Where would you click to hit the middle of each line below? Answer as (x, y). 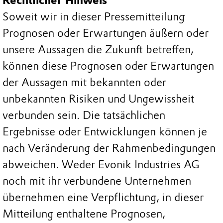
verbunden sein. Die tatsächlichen (84, 115)
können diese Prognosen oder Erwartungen (108, 66)
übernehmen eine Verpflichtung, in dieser (103, 198)
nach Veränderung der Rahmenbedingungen (109, 148)
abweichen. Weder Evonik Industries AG (101, 165)
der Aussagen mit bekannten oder (84, 83)
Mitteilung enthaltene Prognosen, (84, 214)
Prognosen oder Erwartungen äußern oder (106, 33)
